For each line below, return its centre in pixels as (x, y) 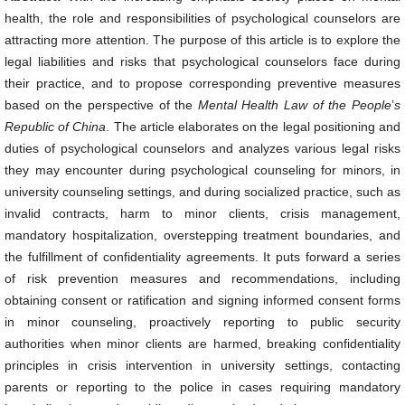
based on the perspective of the (101, 105)
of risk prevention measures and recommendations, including (202, 278)
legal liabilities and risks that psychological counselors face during (202, 61)
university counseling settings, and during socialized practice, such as (202, 192)
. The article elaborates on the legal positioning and (254, 127)
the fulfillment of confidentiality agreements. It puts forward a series (202, 257)
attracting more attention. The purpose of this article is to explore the (202, 40)
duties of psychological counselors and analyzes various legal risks (202, 148)
